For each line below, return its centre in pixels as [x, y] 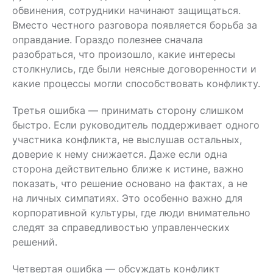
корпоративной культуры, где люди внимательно [131, 212]
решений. [35, 242]
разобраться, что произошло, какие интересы [124, 54]
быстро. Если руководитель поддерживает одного [136, 125]
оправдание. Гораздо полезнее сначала [108, 39]
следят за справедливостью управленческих [121, 227]
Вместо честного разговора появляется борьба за [135, 25]
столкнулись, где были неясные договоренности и [134, 69]
